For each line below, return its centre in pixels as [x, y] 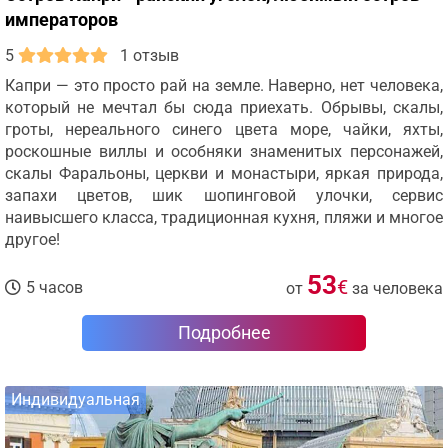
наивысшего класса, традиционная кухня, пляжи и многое [224, 217]
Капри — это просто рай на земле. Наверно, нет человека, [224, 85]
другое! [32, 239]
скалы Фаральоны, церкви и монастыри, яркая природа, [224, 173]
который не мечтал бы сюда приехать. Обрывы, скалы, [224, 107]
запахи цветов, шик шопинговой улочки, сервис [224, 195]
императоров [61, 19]
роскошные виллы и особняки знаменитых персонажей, [224, 151]
